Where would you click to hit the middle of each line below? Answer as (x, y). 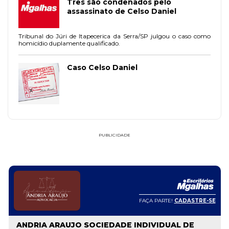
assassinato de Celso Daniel (122, 12)
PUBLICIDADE (114, 135)
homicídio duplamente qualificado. (69, 43)
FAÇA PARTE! (156, 200)
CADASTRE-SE (195, 200)
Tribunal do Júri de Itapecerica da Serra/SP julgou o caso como (114, 36)
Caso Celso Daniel (102, 68)
